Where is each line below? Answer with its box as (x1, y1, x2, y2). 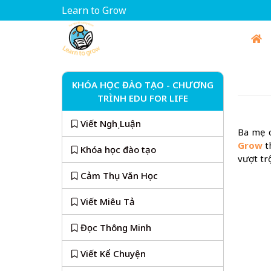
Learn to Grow (62, 4, 126, 17)
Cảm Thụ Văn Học (80, 169, 158, 181)
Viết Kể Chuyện (80, 247, 146, 260)
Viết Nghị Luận (80, 117, 141, 129)
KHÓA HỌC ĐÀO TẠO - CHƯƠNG (71, 79, 214, 91)
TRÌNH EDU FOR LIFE (97, 92, 188, 104)
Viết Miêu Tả (80, 195, 135, 207)
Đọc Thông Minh (80, 221, 151, 233)
